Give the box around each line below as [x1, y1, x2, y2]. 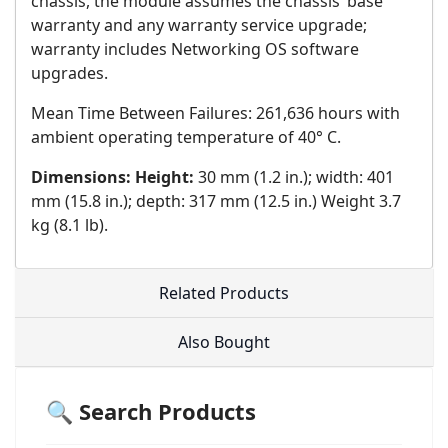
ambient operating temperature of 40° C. [31, 126, 341, 149]
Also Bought [178, 331, 270, 354]
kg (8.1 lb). [31, 214, 108, 237]
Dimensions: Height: [31, 166, 194, 189]
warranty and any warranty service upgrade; [31, 14, 367, 37]
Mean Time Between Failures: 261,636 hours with [31, 102, 400, 125]
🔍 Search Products [46, 396, 256, 427]
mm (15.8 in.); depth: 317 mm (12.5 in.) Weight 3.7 [31, 190, 401, 213]
